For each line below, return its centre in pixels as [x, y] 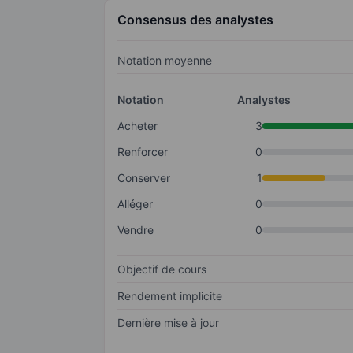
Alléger [135, 204]
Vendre [136, 230]
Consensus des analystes [195, 20]
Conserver [144, 178]
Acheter [137, 126]
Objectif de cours [162, 269]
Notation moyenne [165, 61]
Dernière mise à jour [168, 323]
